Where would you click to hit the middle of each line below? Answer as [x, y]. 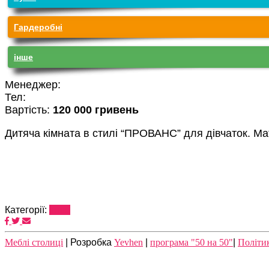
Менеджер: [33, 84]
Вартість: [29, 110]
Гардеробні [38, 27]
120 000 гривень [96, 110]
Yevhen [128, 242]
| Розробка [89, 242]
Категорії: [27, 210]
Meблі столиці [34, 242]
